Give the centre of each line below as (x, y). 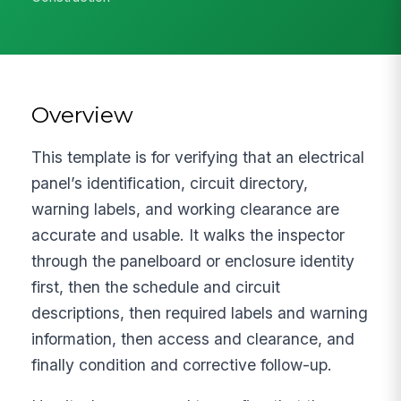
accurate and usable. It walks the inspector (188, 235)
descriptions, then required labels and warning (200, 312)
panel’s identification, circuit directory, (170, 183)
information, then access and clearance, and (193, 338)
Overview (83, 114)
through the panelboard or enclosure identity (193, 260)
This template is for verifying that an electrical (198, 157)
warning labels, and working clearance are (186, 209)
